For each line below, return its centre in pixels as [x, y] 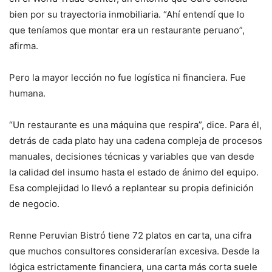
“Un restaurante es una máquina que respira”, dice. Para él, [135, 124]
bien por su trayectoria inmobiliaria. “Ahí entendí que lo [127, 14]
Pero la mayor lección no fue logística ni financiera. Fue [127, 77]
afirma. [24, 46]
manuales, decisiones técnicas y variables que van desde [132, 156]
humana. [27, 93]
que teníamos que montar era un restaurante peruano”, [127, 30]
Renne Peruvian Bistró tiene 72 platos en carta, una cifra [130, 235]
